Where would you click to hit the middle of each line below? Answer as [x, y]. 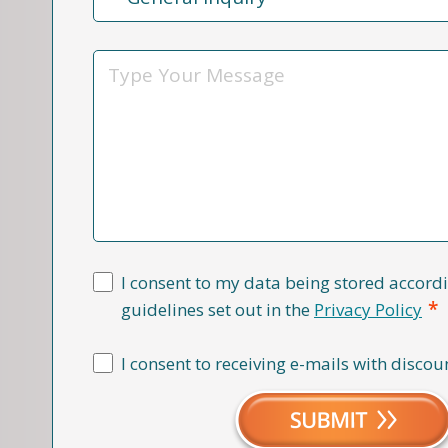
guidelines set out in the [217, 309]
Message [127, 63]
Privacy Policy [368, 309]
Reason [120, 14]
